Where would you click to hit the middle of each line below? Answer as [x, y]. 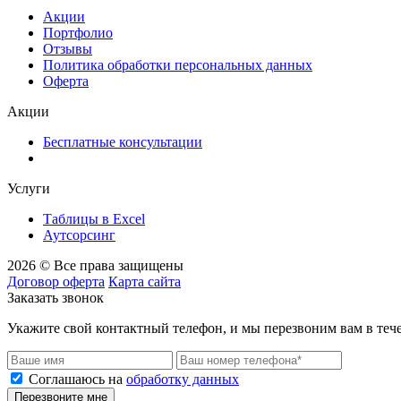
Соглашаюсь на [77, 379]
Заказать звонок [55, 297]
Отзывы [68, 48]
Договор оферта [56, 281]
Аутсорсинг [79, 235]
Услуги [29, 188]
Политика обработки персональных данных [178, 64]
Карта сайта [145, 281]
